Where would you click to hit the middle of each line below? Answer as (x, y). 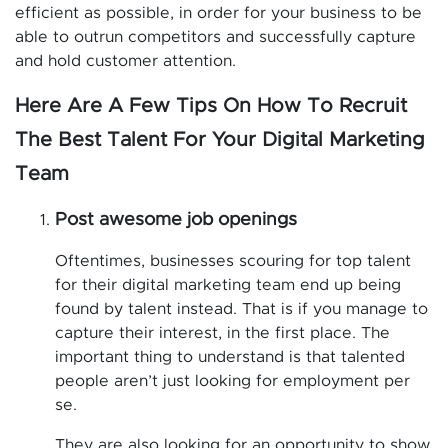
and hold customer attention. (125, 60)
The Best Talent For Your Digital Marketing (220, 139)
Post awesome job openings (176, 219)
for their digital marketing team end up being (228, 284)
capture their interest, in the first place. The (222, 332)
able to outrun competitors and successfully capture (215, 36)
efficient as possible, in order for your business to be (218, 12)
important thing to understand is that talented (230, 356)
